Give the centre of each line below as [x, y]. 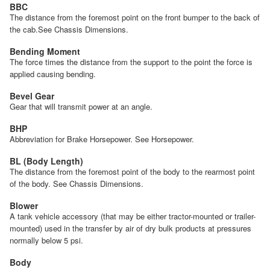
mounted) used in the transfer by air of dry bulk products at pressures [130, 228]
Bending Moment [45, 51]
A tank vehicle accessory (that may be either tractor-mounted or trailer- [133, 216]
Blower [24, 205]
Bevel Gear [32, 96]
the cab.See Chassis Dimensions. [69, 29]
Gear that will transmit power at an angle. [81, 106]
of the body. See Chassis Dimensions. [77, 183]
